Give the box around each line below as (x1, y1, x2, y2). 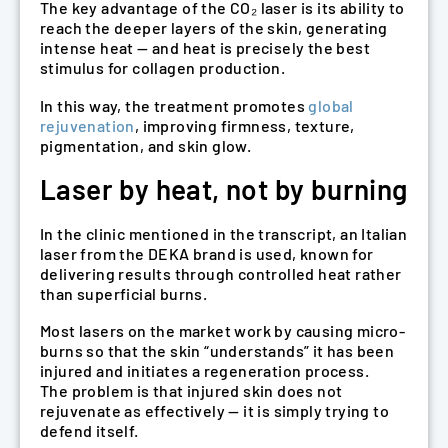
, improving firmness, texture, (134, 115, 355, 135)
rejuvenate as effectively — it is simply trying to (40, 401, 389, 421)
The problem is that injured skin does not (40, 381, 343, 401)
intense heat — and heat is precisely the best (40, 38, 370, 58)
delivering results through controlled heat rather (40, 263, 402, 283)
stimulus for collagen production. (40, 58, 286, 78)
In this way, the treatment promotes (40, 95, 309, 115)
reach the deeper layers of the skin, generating (40, 18, 388, 38)
